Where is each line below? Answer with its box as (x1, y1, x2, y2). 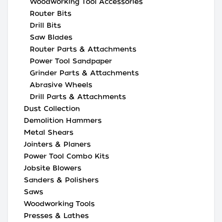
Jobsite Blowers (24, 164, 81, 172)
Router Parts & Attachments (30, 45, 136, 53)
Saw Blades (30, 33, 72, 41)
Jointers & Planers (24, 140, 91, 148)
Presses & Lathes (24, 212, 89, 220)
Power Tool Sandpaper (30, 57, 112, 65)
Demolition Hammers (24, 116, 102, 124)
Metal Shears (24, 128, 73, 136)
